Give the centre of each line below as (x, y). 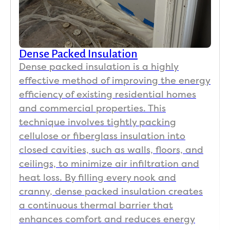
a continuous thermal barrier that (96, 205)
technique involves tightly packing (98, 122)
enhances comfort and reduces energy (107, 219)
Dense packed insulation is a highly (99, 67)
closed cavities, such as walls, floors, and (111, 150)
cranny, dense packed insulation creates (111, 191)
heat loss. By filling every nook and (98, 178)
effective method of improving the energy (115, 81)
